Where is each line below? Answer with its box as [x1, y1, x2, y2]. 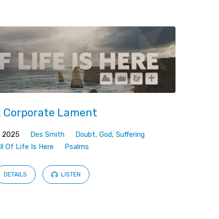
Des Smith [30, 130, 65, 139]
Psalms [65, 142, 89, 151]
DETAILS [4, 171, 27, 178]
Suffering [116, 130, 145, 139]
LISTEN [60, 171, 81, 178]
